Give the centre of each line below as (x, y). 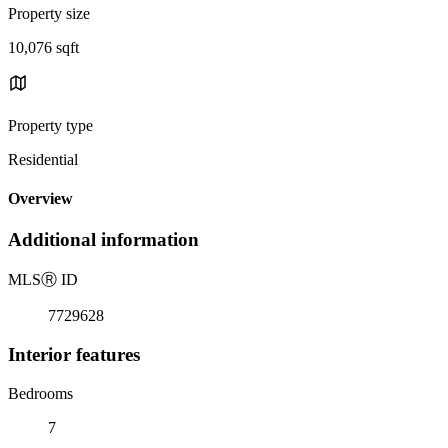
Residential (43, 159)
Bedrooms (40, 393)
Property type (50, 125)
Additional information (103, 240)
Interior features (74, 354)
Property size (49, 13)
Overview (40, 199)
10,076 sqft (43, 47)
